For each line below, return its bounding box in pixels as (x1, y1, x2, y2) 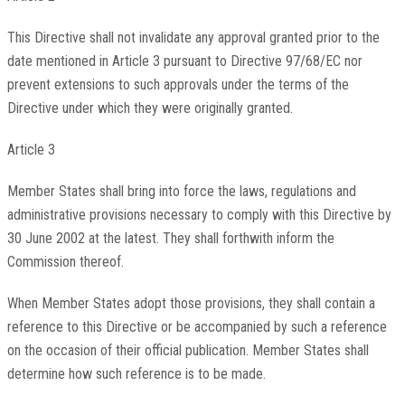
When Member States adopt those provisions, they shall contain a (6, 295, 375, 313)
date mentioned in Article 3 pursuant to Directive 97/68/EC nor (6, 52, 363, 71)
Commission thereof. (6, 253, 124, 271)
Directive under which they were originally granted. (6, 99, 293, 118)
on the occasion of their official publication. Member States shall (6, 342, 369, 360)
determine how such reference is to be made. (6, 365, 266, 383)
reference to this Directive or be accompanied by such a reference (6, 318, 387, 336)
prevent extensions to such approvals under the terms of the (6, 76, 349, 94)
